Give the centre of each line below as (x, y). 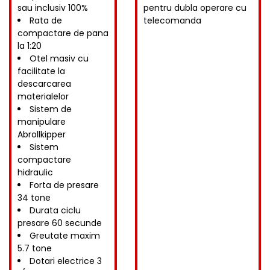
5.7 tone (35, 249)
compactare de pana (63, 33)
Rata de (46, 21)
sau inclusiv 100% (53, 8)
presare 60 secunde (60, 223)
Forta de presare (64, 185)
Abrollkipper (42, 135)
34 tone (34, 198)
